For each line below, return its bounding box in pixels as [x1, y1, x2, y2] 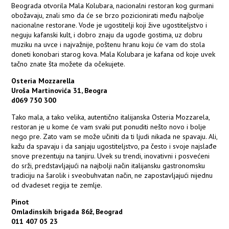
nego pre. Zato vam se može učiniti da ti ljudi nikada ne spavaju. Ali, [11, 132, 218, 142]
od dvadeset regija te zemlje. [11, 180, 103, 190]
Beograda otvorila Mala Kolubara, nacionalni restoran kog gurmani [11, 1, 214, 11]
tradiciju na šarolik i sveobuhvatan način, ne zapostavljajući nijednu [11, 171, 213, 180]
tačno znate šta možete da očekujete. [11, 59, 126, 69]
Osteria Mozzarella [11, 76, 75, 86]
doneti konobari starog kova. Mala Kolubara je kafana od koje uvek [11, 50, 216, 59]
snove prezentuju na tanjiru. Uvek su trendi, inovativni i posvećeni [11, 151, 210, 161]
